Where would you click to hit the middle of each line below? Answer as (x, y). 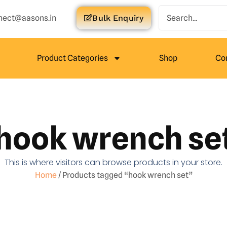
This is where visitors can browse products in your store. (113, 162)
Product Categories (72, 58)
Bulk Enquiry (118, 18)
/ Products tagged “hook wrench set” (124, 175)
